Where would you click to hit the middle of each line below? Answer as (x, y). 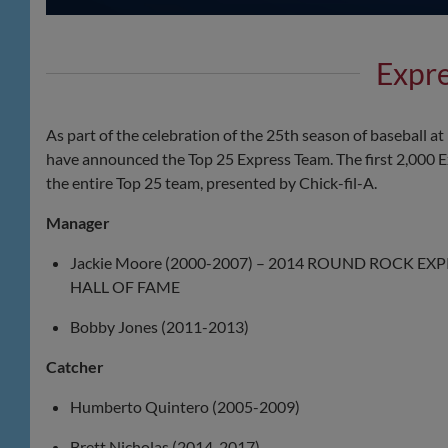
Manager (78, 223)
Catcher (75, 367)
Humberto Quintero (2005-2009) (185, 407)
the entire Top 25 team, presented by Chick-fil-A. (211, 183)
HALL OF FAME (125, 287)
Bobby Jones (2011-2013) (159, 327)
